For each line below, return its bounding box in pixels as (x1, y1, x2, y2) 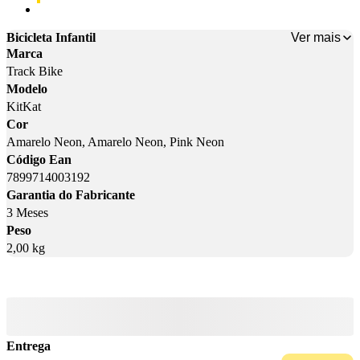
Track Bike (6, 64, 63, 79)
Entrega (6, 339, 51, 354)
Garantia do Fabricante (6, 188, 135, 202)
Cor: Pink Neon (39, 2, 125, 17)
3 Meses (6, 206, 48, 220)
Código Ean (6, 153, 72, 167)
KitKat (6, 100, 41, 114)
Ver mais (291, 30, 341, 44)
